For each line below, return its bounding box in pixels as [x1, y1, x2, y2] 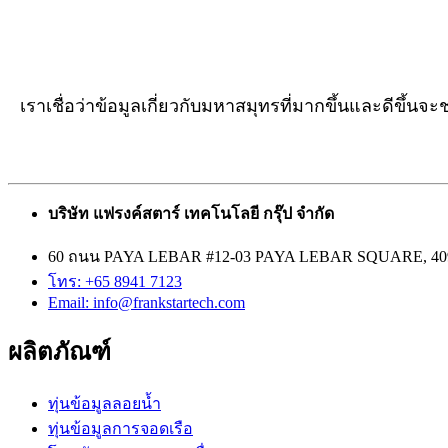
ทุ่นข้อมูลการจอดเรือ [48, 419, 193, 437]
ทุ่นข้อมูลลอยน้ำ [48, 394, 161, 412]
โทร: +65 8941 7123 [48, 272, 182, 290]
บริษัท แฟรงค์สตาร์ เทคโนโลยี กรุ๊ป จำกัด [48, 204, 334, 222]
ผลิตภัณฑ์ [8, 338, 111, 365]
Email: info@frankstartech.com [48, 293, 245, 311]
